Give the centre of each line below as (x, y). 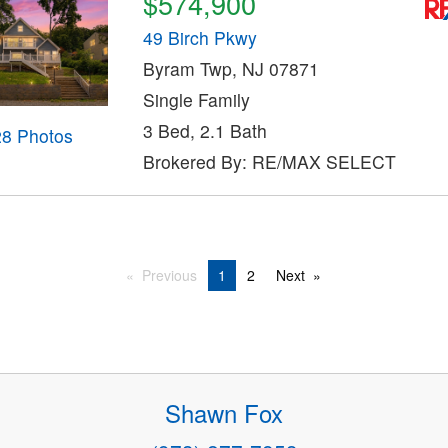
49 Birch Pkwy (199, 38)
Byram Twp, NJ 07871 (230, 69)
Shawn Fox (224, 413)
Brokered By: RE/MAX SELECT (269, 162)
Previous (169, 274)
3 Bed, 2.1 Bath (204, 131)
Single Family (196, 100)
